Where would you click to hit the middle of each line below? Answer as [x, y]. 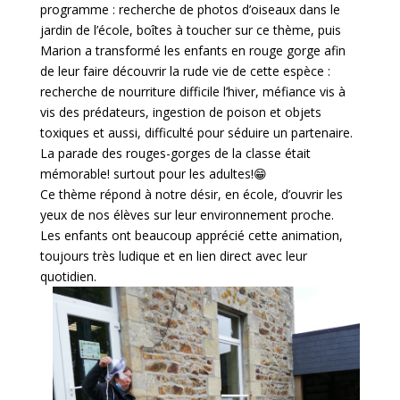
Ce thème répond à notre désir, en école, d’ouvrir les [191, 194]
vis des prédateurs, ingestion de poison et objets [180, 112]
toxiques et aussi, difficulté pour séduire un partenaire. [196, 133]
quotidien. [68, 276]
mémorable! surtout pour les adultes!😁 [153, 174]
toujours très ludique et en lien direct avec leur [173, 256]
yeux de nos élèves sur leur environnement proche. [188, 215]
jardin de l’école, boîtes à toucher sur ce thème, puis [190, 30]
